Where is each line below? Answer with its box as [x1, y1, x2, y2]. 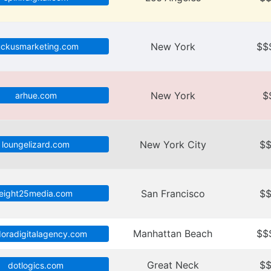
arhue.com [15, 90, 57, 101]
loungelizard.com [2, 139, 70, 150]
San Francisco [140, 188, 205, 200]
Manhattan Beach [133, 227, 212, 240]
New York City [139, 139, 206, 151]
